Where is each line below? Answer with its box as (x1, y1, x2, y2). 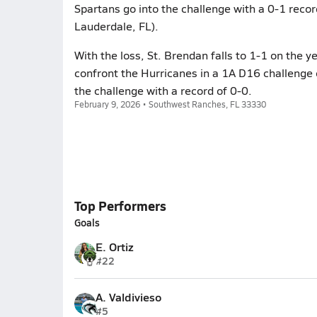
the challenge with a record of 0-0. (74, 83, 252, 98)
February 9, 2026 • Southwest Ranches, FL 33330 (74, 98, 266, 110)
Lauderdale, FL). (74, 18, 158, 33)
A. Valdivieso (95, 289, 162, 305)
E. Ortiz (95, 238, 134, 255)
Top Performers (74, 197, 166, 214)
